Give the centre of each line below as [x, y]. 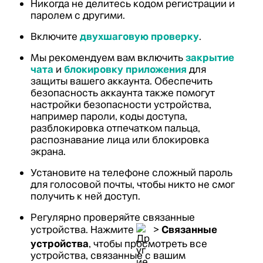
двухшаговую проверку [139, 36]
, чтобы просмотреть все [148, 244]
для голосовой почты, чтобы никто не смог [133, 184]
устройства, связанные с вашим [108, 255]
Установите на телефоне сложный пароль [131, 173]
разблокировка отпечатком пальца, [115, 128]
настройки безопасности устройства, [121, 104]
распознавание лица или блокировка [120, 140]
